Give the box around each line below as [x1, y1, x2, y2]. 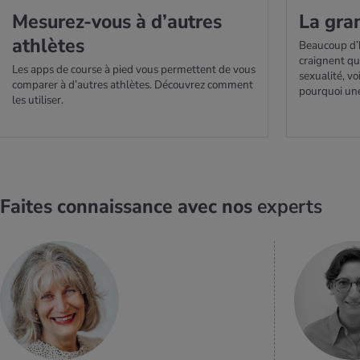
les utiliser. [12, 92, 63, 108]
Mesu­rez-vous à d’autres [12, 9, 222, 35]
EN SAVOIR [141, 284, 211, 300]
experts [257, 194, 322, 219]
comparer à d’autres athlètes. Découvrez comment [12, 77, 253, 93]
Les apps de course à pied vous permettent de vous [12, 62, 256, 78]
